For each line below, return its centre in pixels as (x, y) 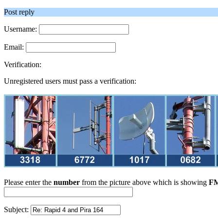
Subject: (17, 209)
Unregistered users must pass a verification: (70, 81)
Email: (15, 47)
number (67, 182)
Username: (21, 29)
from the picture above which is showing (144, 182)
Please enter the (29, 182)
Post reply (19, 12)
